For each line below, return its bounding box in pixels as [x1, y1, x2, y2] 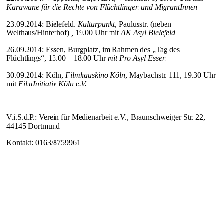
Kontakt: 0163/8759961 [6, 138, 81, 147]
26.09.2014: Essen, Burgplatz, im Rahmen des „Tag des [6, 45, 180, 54]
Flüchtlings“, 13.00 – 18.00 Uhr [6, 54, 108, 62]
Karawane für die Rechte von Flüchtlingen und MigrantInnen [6, 3, 197, 11]
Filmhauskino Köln [63, 71, 125, 79]
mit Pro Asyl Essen [108, 54, 166, 62]
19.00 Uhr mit [73, 28, 121, 37]
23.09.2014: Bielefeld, [6, 20, 78, 28]
